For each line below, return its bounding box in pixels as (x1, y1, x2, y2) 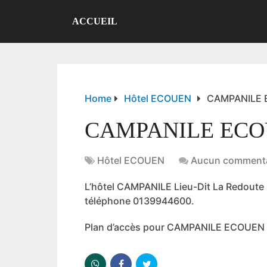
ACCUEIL (72, 16, 117, 26)
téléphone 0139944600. (85, 195, 194, 207)
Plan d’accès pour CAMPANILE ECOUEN (85, 221, 265, 233)
